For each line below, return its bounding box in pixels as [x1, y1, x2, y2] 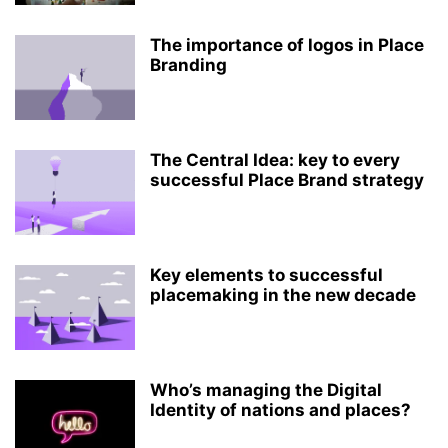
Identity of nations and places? [150, 400, 411, 420]
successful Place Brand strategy [150, 170, 424, 190]
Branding [150, 55, 227, 75]
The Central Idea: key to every [150, 150, 400, 170]
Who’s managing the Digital [150, 380, 382, 400]
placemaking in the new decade [150, 285, 416, 305]
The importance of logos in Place [150, 35, 424, 55]
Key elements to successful [150, 265, 383, 285]
